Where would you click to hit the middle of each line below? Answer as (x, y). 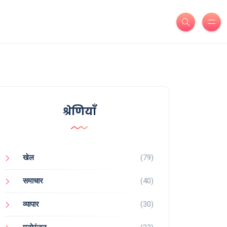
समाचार (33, 181)
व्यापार (31, 204)
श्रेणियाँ (79, 112)
